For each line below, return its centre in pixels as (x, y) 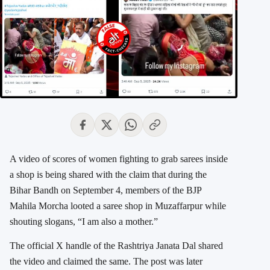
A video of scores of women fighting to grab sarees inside (119, 159)
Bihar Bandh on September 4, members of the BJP (105, 190)
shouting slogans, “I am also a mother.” (84, 222)
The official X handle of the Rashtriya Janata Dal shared (116, 246)
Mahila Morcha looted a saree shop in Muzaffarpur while (118, 206)
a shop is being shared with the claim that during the (108, 175)
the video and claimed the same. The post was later (106, 262)
